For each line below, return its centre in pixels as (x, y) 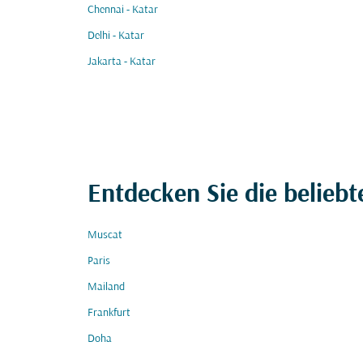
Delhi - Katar (116, 36)
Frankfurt (109, 313)
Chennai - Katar (123, 10)
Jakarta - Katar (122, 62)
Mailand (106, 287)
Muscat (105, 235)
